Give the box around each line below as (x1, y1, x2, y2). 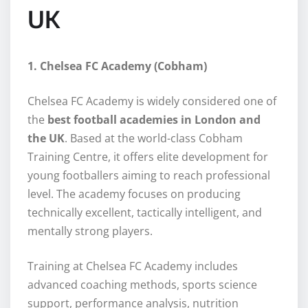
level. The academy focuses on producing (27, 186, 241, 202)
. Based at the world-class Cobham (65, 131, 243, 146)
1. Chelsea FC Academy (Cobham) (27, 58, 207, 74)
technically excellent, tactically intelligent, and (27, 205, 262, 221)
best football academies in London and (47, 112, 261, 128)
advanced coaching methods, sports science (27, 277, 257, 293)
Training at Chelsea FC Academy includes (27, 258, 238, 274)
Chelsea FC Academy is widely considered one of (27, 93, 276, 109)
